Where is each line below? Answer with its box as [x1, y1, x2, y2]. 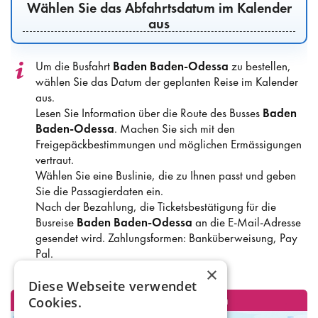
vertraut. [35, 151, 74, 168]
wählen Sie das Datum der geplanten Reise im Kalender [35, 73, 298, 89]
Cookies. [28, 294, 82, 311]
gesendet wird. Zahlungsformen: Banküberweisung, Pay [35, 229, 297, 246]
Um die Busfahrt [35, 57, 113, 74]
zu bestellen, [229, 57, 291, 74]
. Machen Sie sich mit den [114, 120, 235, 136]
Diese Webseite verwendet [28, 278, 197, 295]
